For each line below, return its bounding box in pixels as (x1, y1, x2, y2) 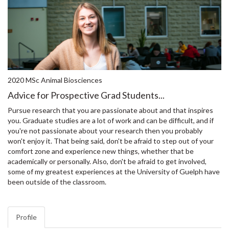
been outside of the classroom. (8, 177, 106, 187)
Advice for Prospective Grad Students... (8, 89, 165, 101)
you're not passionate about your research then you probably (8, 126, 202, 135)
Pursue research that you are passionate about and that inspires (8, 106, 213, 115)
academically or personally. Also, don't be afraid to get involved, (8, 157, 207, 166)
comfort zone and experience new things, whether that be (8, 147, 194, 156)
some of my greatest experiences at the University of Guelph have (8, 167, 220, 176)
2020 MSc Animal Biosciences (8, 76, 102, 85)
